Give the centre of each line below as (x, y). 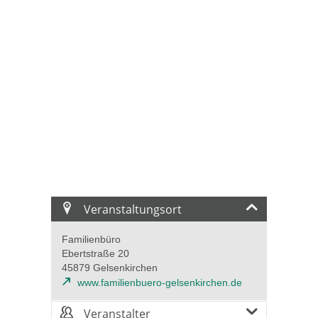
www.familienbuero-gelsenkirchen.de (160, 283)
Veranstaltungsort (132, 209)
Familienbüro (91, 240)
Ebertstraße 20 (95, 254)
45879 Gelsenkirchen (110, 268)
